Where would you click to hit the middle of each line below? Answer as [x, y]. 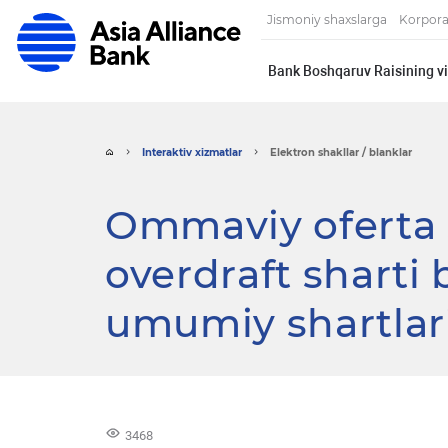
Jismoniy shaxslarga [327, 20]
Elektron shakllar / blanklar [340, 153]
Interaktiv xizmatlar [191, 153]
